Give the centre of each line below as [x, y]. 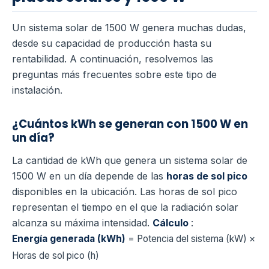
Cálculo [172, 222]
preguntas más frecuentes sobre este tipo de [114, 74]
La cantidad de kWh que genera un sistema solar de [130, 160]
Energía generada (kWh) [69, 238]
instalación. [37, 90]
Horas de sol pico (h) [56, 255]
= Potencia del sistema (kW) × [190, 238]
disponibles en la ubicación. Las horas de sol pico [125, 191]
